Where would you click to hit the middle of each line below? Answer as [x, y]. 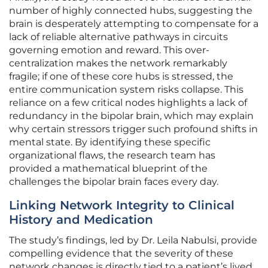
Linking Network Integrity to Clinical [122, 205]
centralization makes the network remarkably [118, 63]
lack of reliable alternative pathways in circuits [118, 37]
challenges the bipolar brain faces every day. [114, 182]
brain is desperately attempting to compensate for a [134, 24]
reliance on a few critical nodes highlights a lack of [128, 103]
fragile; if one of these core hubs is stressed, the [121, 77]
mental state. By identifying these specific [110, 142]
